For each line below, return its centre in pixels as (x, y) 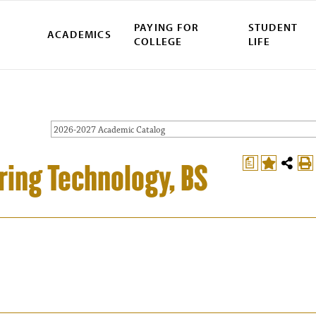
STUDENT (273, 28)
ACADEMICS (79, 35)
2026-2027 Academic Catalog (109, 130)
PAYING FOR (166, 28)
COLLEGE (158, 42)
